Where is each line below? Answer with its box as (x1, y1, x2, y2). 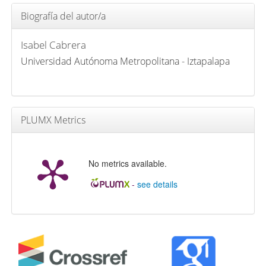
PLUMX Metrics (21, 113, 86, 126)
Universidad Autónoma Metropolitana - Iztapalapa (21, 54, 230, 68)
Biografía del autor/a (21, 9, 106, 23)
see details (137, 178, 178, 190)
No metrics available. (88, 157, 167, 169)
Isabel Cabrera (21, 37, 87, 52)
